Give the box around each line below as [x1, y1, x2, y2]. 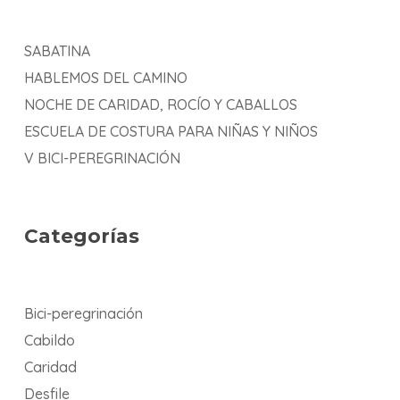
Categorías [23, 224, 139, 247]
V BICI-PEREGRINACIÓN [23, 149, 180, 167]
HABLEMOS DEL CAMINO [23, 69, 187, 87]
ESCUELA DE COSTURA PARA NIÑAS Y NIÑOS [23, 122, 318, 140]
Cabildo [23, 331, 75, 349]
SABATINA [23, 42, 90, 60]
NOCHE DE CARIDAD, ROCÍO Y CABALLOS [23, 96, 297, 113]
